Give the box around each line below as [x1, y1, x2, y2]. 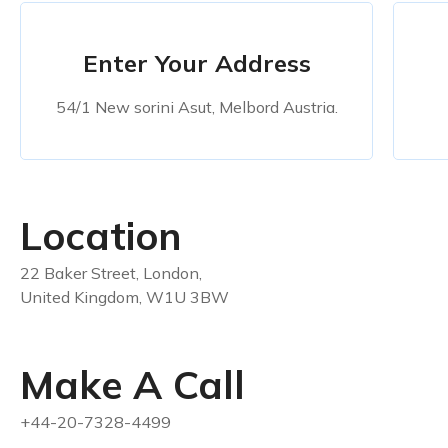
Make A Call [20, 360, 245, 410]
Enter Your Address [82, 48, 311, 79]
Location [20, 211, 182, 261]
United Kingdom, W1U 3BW [20, 287, 229, 308]
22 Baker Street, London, [20, 263, 202, 284]
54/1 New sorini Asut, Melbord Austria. [55, 97, 338, 118]
